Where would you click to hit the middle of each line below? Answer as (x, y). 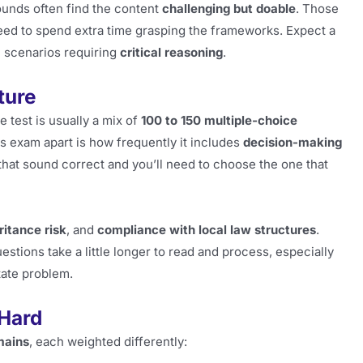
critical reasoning (171, 52)
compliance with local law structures (207, 229)
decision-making (293, 143)
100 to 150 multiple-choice (219, 121)
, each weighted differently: (108, 341)
